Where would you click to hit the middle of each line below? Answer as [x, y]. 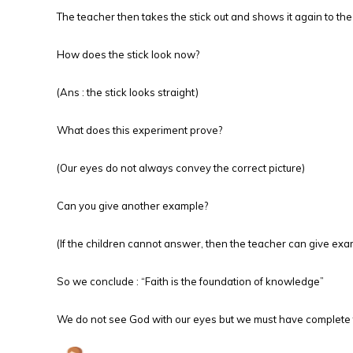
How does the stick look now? [128, 54]
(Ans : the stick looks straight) [128, 92]
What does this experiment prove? [139, 130]
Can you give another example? [132, 206]
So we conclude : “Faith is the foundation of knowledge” [190, 281]
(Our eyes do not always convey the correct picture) [181, 168]
